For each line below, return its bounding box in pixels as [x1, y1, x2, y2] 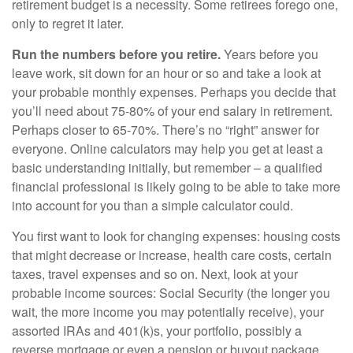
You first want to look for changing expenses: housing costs [12, 226, 340, 245]
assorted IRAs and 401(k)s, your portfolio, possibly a [12, 321, 302, 340]
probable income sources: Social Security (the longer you [12, 283, 330, 302]
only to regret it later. [12, 13, 124, 32]
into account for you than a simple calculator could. [12, 195, 293, 214]
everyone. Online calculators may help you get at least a [12, 139, 323, 158]
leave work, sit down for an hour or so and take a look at [12, 63, 321, 82]
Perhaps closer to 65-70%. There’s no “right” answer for [12, 120, 319, 139]
